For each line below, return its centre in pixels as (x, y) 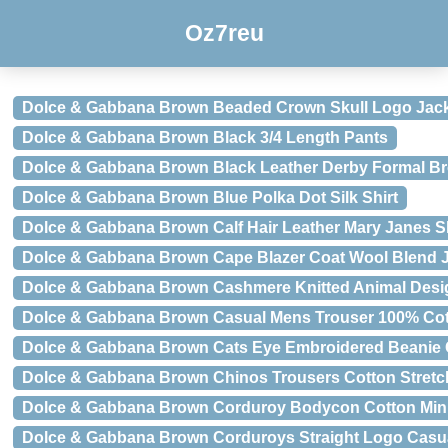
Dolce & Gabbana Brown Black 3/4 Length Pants (205, 137)
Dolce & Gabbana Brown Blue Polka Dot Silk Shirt (210, 197)
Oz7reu (224, 33)
